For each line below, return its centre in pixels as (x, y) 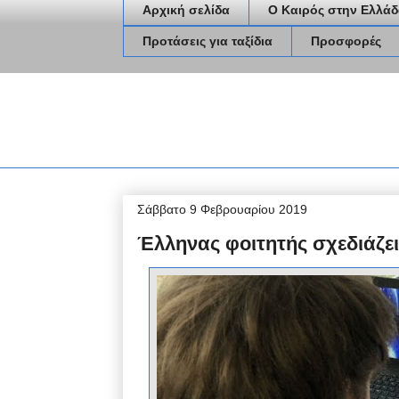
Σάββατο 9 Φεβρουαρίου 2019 (222, 209)
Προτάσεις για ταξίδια (208, 41)
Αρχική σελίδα (186, 10)
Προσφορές (346, 41)
